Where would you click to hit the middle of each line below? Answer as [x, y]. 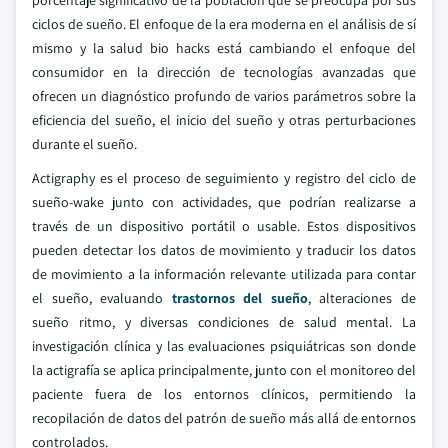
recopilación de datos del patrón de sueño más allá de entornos [224, 418]
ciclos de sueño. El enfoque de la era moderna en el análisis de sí [224, 24]
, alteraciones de [362, 298]
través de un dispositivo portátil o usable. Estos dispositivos [224, 226]
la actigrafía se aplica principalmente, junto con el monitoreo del [224, 370]
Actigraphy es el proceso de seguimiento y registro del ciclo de [224, 178]
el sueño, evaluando [102, 298]
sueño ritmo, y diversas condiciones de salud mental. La [224, 322]
